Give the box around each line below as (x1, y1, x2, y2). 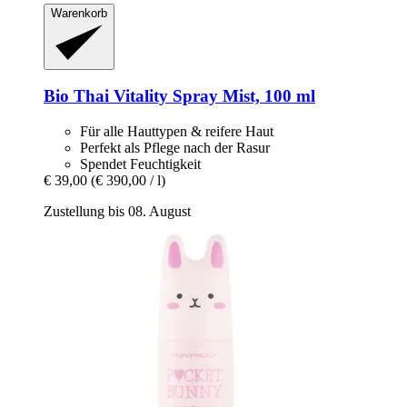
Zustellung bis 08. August (44, 203, 191, 219)
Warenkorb (51, 6, 107, 21)
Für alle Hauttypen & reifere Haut (80, 123, 273, 139)
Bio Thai (44, 86, 109, 106)
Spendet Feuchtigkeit (80, 155, 201, 172)
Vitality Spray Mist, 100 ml (109, 86, 315, 106)
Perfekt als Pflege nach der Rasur (80, 139, 270, 155)
